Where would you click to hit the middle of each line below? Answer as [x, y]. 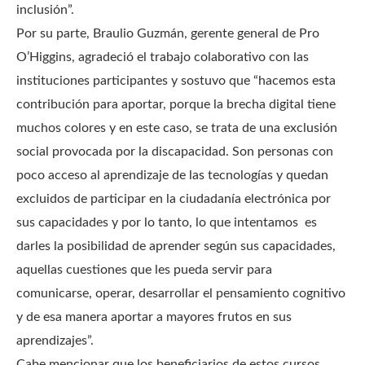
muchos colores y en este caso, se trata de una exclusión [177, 128]
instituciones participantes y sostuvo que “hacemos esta [176, 81]
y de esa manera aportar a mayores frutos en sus [154, 317]
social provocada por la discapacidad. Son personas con [175, 152]
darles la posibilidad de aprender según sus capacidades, [176, 246]
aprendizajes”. [57, 341]
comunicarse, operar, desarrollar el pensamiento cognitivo [181, 293]
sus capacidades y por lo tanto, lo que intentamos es [167, 222]
